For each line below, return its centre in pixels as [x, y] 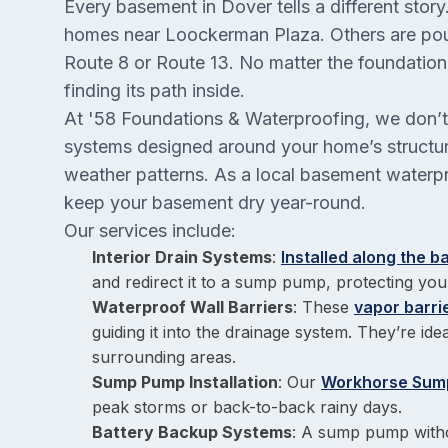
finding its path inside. [154, 91]
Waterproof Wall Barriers [192, 307]
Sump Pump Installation [185, 382]
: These [323, 307]
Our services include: [150, 231]
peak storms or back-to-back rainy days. [247, 407]
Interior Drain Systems [182, 257]
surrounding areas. [164, 357]
